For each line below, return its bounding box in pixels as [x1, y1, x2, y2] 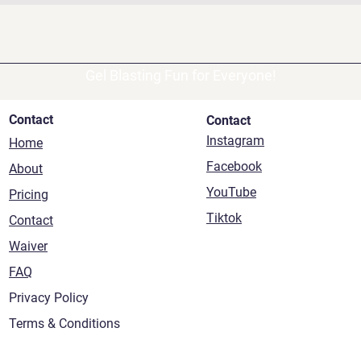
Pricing [9, 187, 48, 202]
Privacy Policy [9, 290, 89, 305]
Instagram [206, 133, 264, 148]
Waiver [9, 239, 48, 254]
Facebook [206, 159, 262, 174]
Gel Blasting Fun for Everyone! [85, 67, 276, 84]
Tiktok [206, 210, 242, 226]
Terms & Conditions [9, 316, 120, 331]
